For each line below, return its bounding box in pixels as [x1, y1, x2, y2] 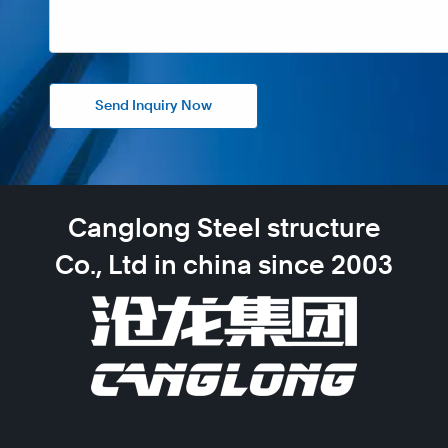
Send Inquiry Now [95, 99, 212, 114]
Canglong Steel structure [67, 216, 381, 243]
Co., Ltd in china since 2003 [55, 253, 393, 280]
